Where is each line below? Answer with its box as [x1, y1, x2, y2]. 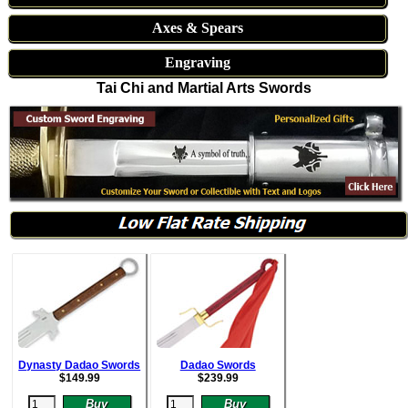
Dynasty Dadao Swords [18, 358, 141, 372]
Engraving [164, 55, 230, 70]
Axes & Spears [151, 20, 243, 36]
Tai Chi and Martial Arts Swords [97, 80, 311, 96]
